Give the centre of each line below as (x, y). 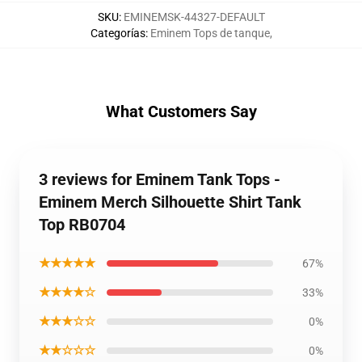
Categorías (118, 33)
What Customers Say (181, 112)
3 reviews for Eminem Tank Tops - (160, 179)
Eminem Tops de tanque (210, 33)
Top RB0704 (82, 225)
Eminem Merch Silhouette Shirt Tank (170, 202)
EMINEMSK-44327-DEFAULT (194, 17)
